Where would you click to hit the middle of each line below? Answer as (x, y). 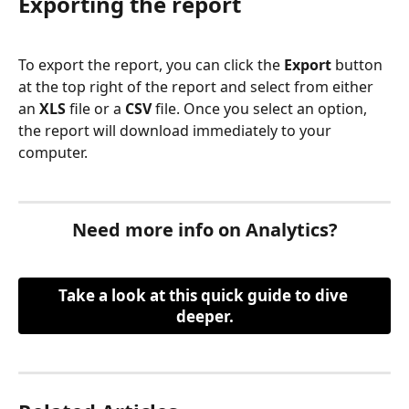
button (361, 65)
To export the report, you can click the (151, 65)
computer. (53, 153)
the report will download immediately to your (177, 131)
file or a (95, 109)
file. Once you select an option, (261, 109)
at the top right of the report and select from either (198, 87)
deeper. (204, 317)
